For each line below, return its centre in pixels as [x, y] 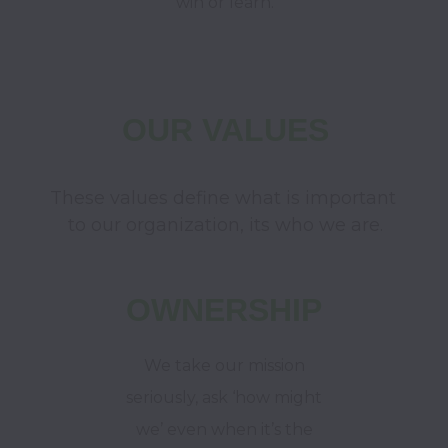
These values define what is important [222, 198]
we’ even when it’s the [224, 429]
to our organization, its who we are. [225, 225]
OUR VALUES [225, 130]
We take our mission [224, 365]
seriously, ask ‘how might [224, 397]
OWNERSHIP [224, 310]
